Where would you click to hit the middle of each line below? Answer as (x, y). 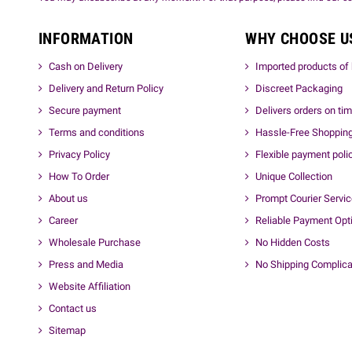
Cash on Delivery (86, 66)
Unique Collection (294, 176)
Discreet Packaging (299, 88)
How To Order (79, 176)
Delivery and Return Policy (106, 88)
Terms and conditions (97, 132)
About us (68, 198)
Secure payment (85, 110)
